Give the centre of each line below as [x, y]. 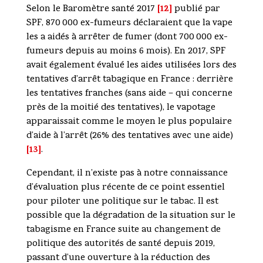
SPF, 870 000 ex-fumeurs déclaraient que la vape [129, 24]
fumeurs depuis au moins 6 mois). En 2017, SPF [126, 52]
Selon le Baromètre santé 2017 [92, 10]
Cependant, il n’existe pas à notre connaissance [127, 174]
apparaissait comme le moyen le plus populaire [129, 122]
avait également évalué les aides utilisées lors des [131, 66]
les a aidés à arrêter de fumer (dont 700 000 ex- [127, 38]
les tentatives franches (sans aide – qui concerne [129, 94]
